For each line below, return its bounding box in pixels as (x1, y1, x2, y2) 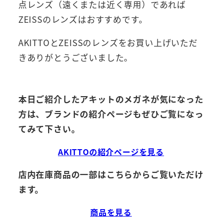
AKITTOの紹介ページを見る (58, 146, 164, 158)
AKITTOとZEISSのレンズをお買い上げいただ (18, 36, 198, 49)
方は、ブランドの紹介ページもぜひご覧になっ (18, 108, 204, 120)
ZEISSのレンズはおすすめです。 (18, 13, 148, 26)
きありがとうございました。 (18, 51, 133, 64)
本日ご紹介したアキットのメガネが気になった (18, 93, 204, 106)
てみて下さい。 (18, 122, 80, 135)
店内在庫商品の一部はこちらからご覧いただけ (18, 168, 204, 181)
